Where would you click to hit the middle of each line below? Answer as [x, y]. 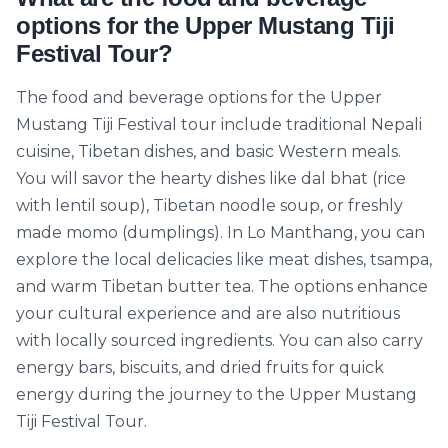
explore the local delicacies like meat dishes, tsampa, [224, 259]
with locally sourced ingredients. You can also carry [219, 340]
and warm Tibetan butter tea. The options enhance [222, 286]
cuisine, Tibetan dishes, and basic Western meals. [208, 151]
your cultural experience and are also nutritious [208, 313]
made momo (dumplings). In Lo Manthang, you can [220, 232]
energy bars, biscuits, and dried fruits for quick [200, 367]
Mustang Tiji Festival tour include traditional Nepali [219, 124]
